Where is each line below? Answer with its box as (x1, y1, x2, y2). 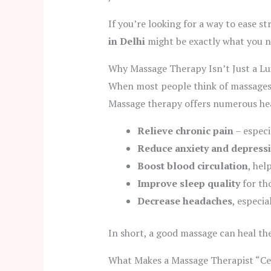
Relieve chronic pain (137, 124, 233, 138)
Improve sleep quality (137, 177, 240, 191)
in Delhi (108, 34, 145, 48)
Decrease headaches (137, 194, 232, 208)
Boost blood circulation (137, 159, 248, 173)
